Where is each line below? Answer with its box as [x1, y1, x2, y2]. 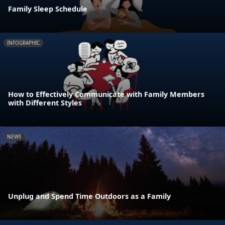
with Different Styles [8, 97, 82, 107]
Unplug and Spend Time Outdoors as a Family [8, 191, 171, 201]
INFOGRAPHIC [7, 39, 40, 47]
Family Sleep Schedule [8, 4, 87, 14]
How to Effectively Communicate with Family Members [8, 89, 204, 99]
